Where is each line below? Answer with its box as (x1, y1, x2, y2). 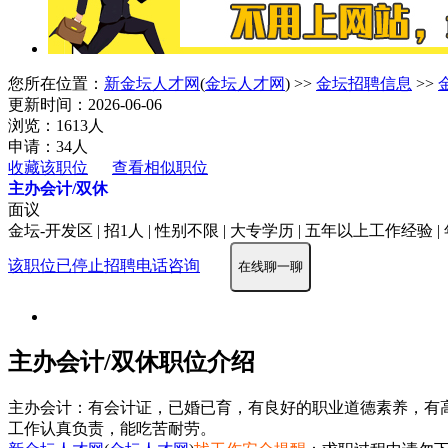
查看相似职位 (112, 158, 208, 176)
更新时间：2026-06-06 (8, 95, 162, 113)
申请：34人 (8, 137, 88, 155)
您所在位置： (8, 74, 104, 92)
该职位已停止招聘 (8, 256, 136, 274)
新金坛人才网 (104, 74, 200, 92)
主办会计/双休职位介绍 (8, 348, 255, 375)
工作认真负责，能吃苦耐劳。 (8, 419, 216, 437)
